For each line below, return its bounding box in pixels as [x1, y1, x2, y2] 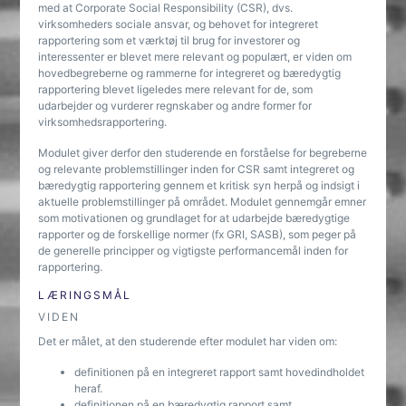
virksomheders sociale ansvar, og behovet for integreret [38, 17, 319, 31]
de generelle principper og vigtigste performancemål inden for [38, 244, 349, 257]
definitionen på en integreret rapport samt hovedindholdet [74, 365, 365, 379]
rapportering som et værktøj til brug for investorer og [38, 34, 301, 47]
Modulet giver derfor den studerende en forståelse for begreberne [38, 146, 368, 159]
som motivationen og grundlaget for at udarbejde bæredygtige [38, 211, 351, 225]
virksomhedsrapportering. [38, 115, 168, 129]
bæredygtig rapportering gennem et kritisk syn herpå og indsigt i [38, 179, 361, 192]
